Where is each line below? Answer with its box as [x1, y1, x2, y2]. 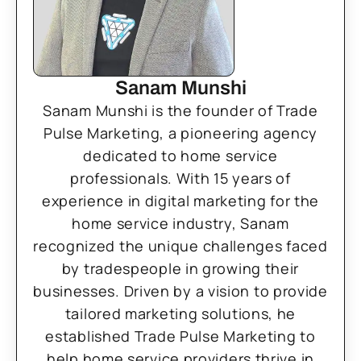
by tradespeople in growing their [61, 259, 300, 278]
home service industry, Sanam [72, 214, 289, 233]
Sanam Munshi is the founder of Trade [43, 101, 318, 120]
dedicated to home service [83, 146, 278, 165]
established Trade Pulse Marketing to [45, 326, 316, 346]
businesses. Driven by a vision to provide [33, 281, 328, 301]
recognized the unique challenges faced [33, 236, 328, 255]
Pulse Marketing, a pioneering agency [43, 123, 318, 143]
